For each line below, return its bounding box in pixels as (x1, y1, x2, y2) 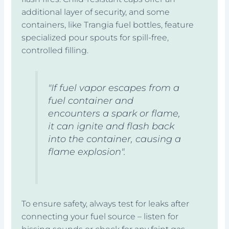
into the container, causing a (48, 133, 181, 145)
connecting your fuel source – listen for (21, 212, 179, 222)
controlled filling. (21, 45, 89, 56)
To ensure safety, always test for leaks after (21, 199, 190, 209)
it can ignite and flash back (48, 121, 174, 132)
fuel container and (48, 95, 133, 106)
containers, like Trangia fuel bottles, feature (21, 20, 194, 30)
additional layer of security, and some (21, 7, 170, 17)
